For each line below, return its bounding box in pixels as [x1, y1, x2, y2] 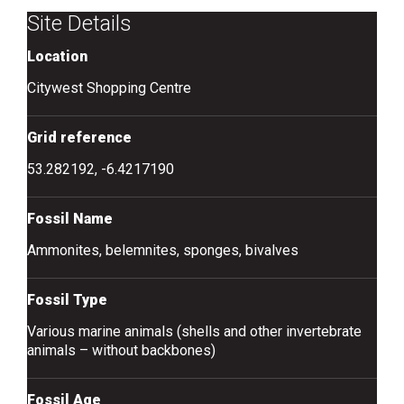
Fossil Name [27, 210, 113, 227]
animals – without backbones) [27, 342, 216, 359]
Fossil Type [27, 291, 107, 308]
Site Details [27, 11, 132, 36]
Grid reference [27, 129, 132, 146]
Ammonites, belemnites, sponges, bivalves [27, 242, 298, 259]
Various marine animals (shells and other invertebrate [27, 323, 362, 340]
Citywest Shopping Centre [27, 79, 191, 96]
